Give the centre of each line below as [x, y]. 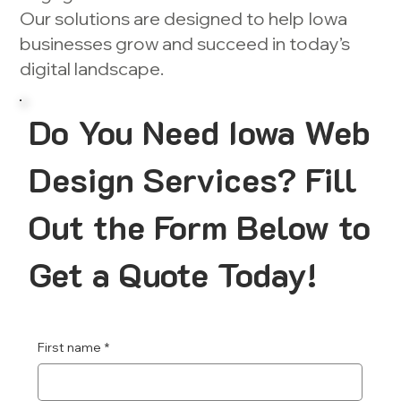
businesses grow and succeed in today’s [185, 44]
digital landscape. [92, 69]
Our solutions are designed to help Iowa [184, 19]
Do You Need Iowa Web [200, 132]
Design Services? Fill [193, 179]
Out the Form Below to [200, 227]
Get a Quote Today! [173, 274]
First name [70, 348]
